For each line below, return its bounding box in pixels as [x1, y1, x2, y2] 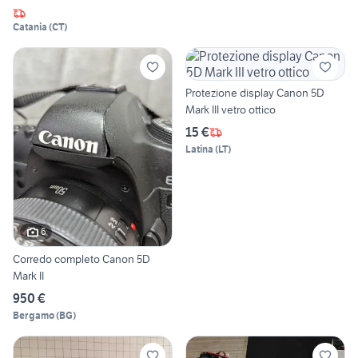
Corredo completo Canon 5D [13, 251, 150, 266]
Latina [185, 143, 213, 156]
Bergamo [13, 308, 54, 321]
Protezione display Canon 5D [185, 86, 324, 101]
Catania [13, 21, 47, 34]
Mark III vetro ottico [185, 102, 276, 117]
